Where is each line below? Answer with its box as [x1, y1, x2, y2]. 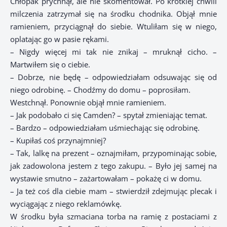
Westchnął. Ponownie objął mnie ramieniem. [10, 97, 166, 108]
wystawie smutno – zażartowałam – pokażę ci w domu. [10, 173, 202, 184]
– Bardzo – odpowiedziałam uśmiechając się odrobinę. [10, 123, 200, 133]
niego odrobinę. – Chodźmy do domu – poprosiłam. [10, 85, 191, 95]
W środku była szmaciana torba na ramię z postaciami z [10, 211, 217, 222]
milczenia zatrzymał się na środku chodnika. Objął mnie [10, 9, 217, 19]
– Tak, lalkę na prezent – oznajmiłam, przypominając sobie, [10, 148, 217, 159]
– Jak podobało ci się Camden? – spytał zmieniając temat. [10, 110, 207, 121]
